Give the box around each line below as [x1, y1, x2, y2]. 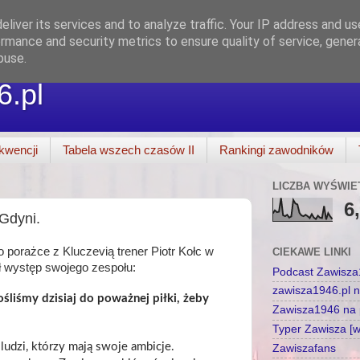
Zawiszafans [272, 342, 336, 354]
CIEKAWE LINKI [272, 245, 351, 258]
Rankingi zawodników [219, 143, 333, 157]
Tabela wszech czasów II [62, 143, 194, 157]
